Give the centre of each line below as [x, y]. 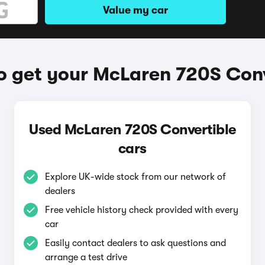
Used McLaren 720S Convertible [132, 130]
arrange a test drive [86, 257]
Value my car [135, 10]
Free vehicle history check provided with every [141, 210]
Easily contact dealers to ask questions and [135, 243]
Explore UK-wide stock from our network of [135, 177]
